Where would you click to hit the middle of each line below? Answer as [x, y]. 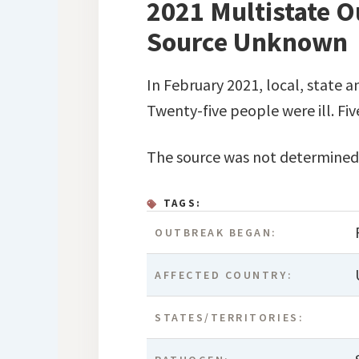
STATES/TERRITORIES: [230, 317]
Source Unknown [248, 41]
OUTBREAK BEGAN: [216, 232]
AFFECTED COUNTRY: [224, 274]
